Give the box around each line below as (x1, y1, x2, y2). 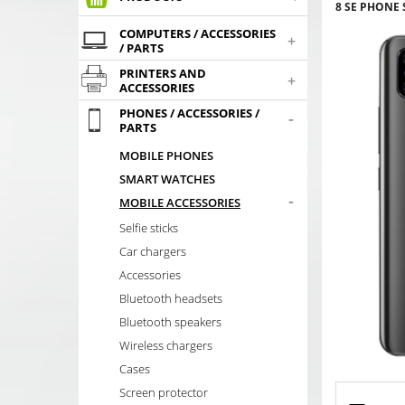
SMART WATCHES (119, 171, 215, 188)
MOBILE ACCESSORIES (119, 194, 240, 212)
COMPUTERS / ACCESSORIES (119, 25, 276, 42)
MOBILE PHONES (119, 147, 213, 165)
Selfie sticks (119, 219, 178, 236)
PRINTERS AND (119, 65, 206, 82)
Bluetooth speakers (119, 313, 221, 330)
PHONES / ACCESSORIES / (119, 105, 259, 122)
